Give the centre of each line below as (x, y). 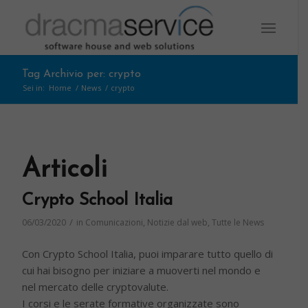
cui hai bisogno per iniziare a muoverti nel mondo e (142, 270)
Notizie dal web (178, 222)
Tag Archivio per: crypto (82, 74)
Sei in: (34, 88)
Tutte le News (238, 222)
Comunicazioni (114, 222)
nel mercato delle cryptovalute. (96, 286)
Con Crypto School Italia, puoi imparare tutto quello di (148, 253)
